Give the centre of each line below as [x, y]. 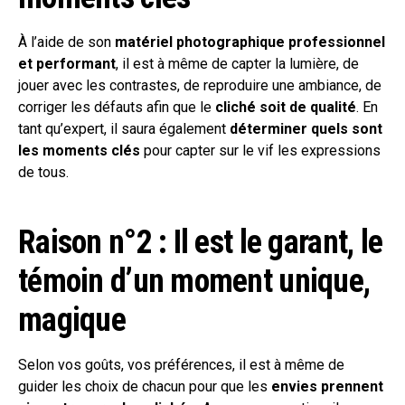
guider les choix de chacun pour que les [145, 387]
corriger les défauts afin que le [117, 108]
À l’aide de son [65, 42]
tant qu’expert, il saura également [124, 129]
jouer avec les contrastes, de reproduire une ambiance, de [200, 86]
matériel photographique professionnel [248, 42]
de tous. [45, 173]
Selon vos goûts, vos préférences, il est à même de [181, 365]
